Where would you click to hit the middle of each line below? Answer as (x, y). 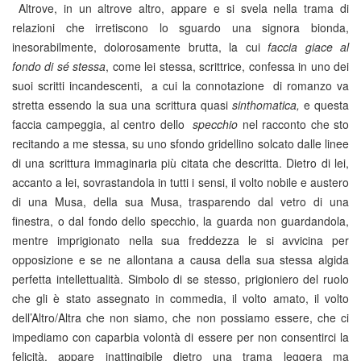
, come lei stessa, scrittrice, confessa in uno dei (228, 66)
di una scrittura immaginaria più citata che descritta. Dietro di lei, (180, 163)
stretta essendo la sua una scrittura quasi (122, 105)
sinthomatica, (266, 105)
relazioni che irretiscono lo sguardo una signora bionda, (180, 27)
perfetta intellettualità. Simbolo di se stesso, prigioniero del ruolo (180, 279)
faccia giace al (309, 47)
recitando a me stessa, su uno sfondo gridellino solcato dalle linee (180, 143)
